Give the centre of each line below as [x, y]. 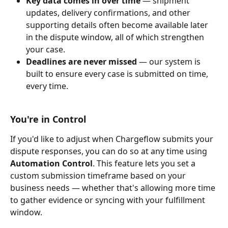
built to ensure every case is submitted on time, [118, 74]
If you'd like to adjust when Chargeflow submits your [113, 139]
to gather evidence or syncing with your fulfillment [109, 200]
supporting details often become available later [118, 25]
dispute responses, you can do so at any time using [110, 151]
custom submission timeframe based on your [99, 175]
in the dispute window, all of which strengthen [116, 37]
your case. [46, 50]
